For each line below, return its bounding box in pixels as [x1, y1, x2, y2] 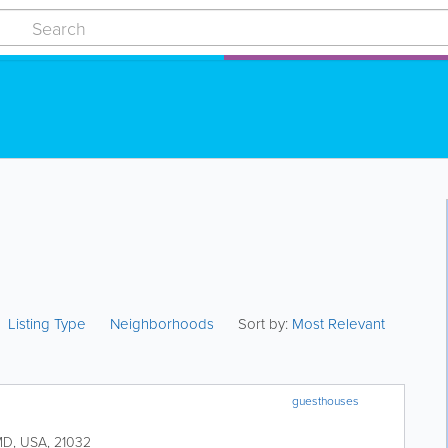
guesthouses [292, 392, 360, 409]
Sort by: [238, 313, 289, 334]
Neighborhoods [110, 313, 215, 334]
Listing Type [8, 313, 91, 334]
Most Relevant [292, 313, 386, 334]
